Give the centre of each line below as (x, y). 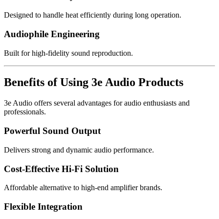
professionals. (25, 112)
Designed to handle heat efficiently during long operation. (93, 15)
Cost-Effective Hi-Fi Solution (61, 169)
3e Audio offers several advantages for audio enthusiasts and (97, 103)
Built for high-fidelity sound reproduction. (68, 53)
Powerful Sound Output (52, 131)
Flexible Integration (43, 206)
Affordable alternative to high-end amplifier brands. (83, 188)
